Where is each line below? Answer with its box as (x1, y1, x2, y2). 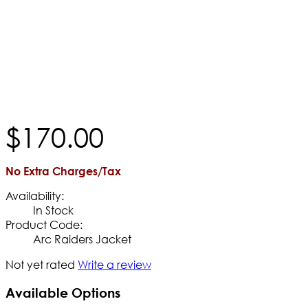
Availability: (5, 188, 64, 203)
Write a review (78, 256, 151, 272)
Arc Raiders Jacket (33, 231, 131, 246)
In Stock (33, 202, 74, 217)
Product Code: (5, 217, 82, 232)
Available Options (5, 284, 120, 300)
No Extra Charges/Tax (5, 164, 121, 177)
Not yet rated (5, 256, 75, 272)
